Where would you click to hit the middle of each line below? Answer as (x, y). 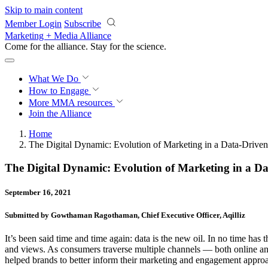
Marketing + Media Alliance (58, 36)
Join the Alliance (60, 113)
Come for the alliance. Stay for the (71, 46)
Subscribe (83, 24)
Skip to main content (44, 10)
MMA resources (81, 103)
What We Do (55, 79)
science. (151, 46)
